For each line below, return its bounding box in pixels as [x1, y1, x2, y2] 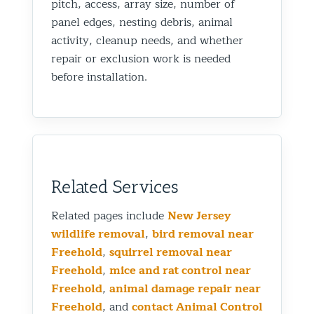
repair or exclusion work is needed [51, 49, 231, 68]
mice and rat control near [109, 261, 251, 280]
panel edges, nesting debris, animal [51, 13, 233, 32]
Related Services [51, 175, 179, 197]
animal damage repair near [109, 279, 261, 298]
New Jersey [168, 206, 231, 225]
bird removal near [152, 224, 254, 243]
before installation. [51, 67, 147, 86]
